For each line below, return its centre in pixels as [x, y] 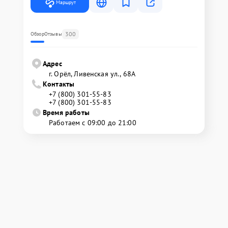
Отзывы [53, 34]
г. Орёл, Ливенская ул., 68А [92, 74]
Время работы [66, 112]
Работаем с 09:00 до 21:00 [93, 123]
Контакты [59, 84]
